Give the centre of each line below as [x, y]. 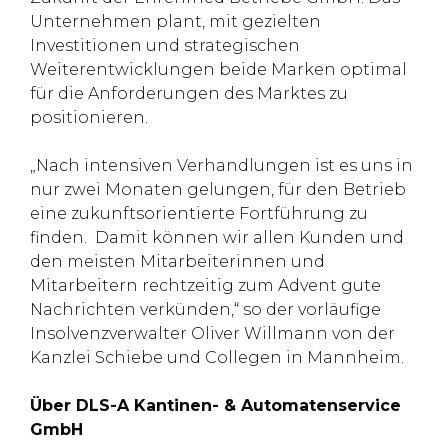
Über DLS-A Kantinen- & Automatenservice [215, 405]
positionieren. [89, 117]
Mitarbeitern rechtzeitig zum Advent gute [205, 285]
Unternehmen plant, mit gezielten [175, 21]
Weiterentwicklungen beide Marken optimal [218, 69]
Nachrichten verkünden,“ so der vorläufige [205, 309]
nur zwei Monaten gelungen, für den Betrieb [218, 189]
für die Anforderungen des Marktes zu [189, 93]
